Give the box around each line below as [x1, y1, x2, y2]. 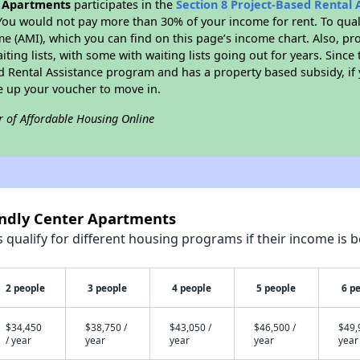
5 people [256, 281, 297, 294]
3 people [88, 281, 128, 294]
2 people [6, 281, 46, 294]
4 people [172, 281, 212, 294]
